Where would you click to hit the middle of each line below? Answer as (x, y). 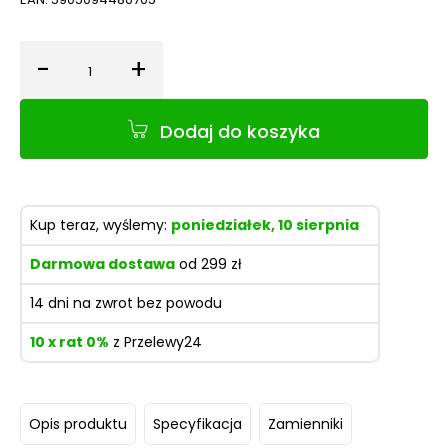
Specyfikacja (197, 423)
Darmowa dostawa (102, 264)
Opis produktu (78, 423)
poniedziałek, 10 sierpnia (265, 225)
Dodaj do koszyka (240, 131)
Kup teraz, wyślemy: (100, 225)
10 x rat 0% (69, 342)
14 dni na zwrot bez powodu (126, 303)
